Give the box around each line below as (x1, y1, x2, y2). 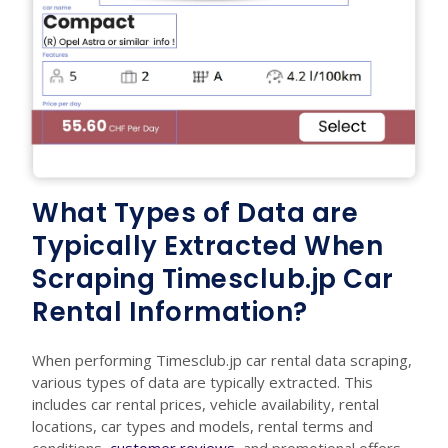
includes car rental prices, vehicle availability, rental (32, 394, 379, 415)
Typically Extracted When (32, 228, 383, 265)
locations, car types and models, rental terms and (32, 416, 373, 437)
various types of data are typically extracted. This (32, 372, 373, 393)
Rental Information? (32, 294, 308, 331)
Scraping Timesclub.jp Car (32, 261, 394, 298)
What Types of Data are (32, 195, 358, 232)
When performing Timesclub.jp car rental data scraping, (32, 350, 412, 371)
